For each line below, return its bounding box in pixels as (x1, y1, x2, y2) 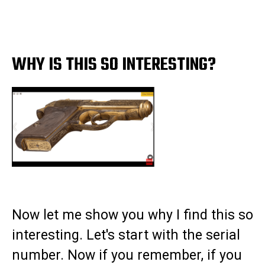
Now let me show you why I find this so (12, 207, 253, 224)
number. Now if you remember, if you (12, 247, 242, 264)
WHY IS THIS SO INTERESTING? (12, 51, 216, 80)
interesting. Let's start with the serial (12, 227, 240, 244)
